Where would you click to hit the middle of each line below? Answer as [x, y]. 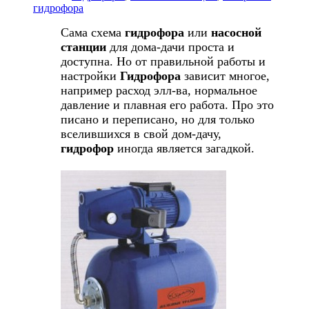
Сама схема [93, 32]
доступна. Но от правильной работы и [163, 61]
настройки [90, 76]
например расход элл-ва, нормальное [159, 90]
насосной [236, 32]
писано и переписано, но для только [158, 119]
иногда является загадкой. [186, 148]
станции [83, 47]
